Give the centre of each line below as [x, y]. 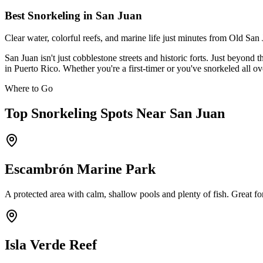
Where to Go [29, 89]
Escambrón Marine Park [80, 169]
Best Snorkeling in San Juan [73, 15]
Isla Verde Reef [51, 245]
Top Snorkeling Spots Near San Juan [115, 114]
